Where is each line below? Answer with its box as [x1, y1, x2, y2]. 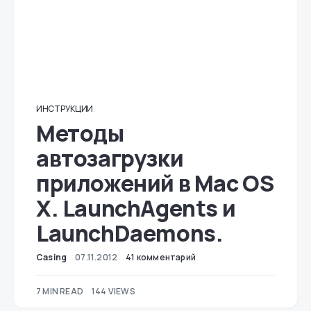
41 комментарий [126, 251, 196, 263]
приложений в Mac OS [36, 168, 274, 199]
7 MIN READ [36, 285, 83, 297]
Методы [36, 118, 124, 149]
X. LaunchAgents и [36, 193, 236, 224]
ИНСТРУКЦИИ [36, 103, 93, 115]
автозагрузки [36, 143, 184, 174]
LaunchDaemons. [36, 218, 224, 249]
